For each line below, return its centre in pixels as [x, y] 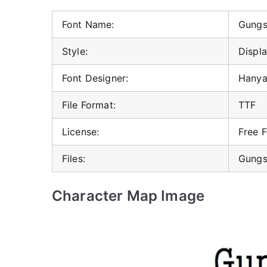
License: [81, 132]
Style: [75, 51]
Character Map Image [128, 196]
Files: [74, 159]
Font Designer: [95, 78]
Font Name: [88, 24]
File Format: [89, 105]
